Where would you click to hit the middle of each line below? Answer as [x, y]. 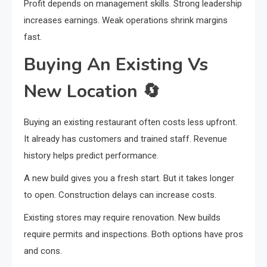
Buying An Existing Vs [116, 64]
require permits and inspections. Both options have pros [133, 234]
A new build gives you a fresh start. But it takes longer [129, 178]
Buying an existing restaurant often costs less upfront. [131, 122]
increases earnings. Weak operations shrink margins [126, 20]
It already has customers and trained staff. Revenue [125, 139]
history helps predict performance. [91, 155]
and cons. [43, 251]
